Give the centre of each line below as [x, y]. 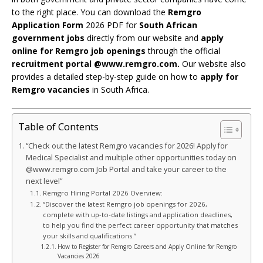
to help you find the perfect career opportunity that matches [141, 225]
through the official [183, 50]
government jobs [48, 38]
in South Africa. [119, 89]
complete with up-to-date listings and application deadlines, [138, 214]
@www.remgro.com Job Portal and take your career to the [126, 169]
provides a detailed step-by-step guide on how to [106, 76]
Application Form [49, 25]
